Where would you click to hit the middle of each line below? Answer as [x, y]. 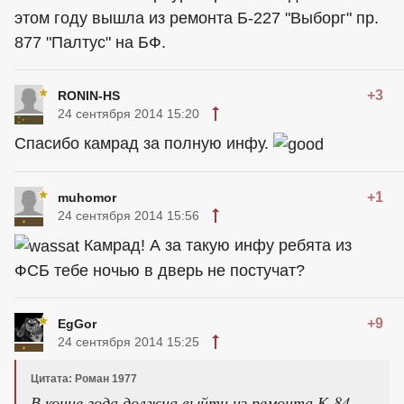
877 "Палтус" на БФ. [90, 43]
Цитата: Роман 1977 [84, 378]
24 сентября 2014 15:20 [129, 114]
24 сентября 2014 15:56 [129, 216]
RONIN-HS [89, 96]
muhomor [87, 197]
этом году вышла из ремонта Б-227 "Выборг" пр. [197, 18]
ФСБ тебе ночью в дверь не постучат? [160, 270]
